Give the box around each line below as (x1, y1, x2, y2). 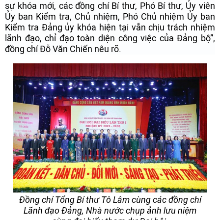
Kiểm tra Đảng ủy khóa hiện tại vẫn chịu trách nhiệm (5, 22, 215, 32)
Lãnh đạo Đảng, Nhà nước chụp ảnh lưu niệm (24, 205, 196, 216)
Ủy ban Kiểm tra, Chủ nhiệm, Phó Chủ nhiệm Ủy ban (5, 11, 215, 22)
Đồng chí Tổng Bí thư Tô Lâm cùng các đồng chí (19, 194, 201, 205)
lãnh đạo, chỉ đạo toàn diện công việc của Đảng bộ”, (5, 33, 215, 43)
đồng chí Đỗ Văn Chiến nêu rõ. (5, 44, 121, 54)
